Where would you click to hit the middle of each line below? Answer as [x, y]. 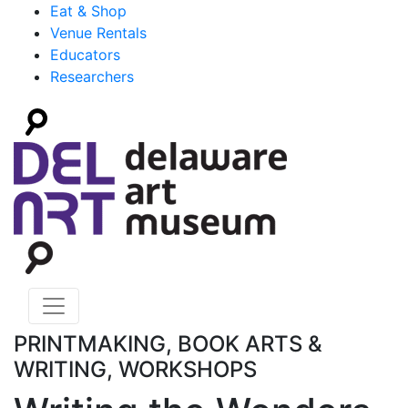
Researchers [92, 76]
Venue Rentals [98, 33]
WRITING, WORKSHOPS [135, 369]
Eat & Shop [88, 11]
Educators [85, 55]
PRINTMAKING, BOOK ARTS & [168, 344]
